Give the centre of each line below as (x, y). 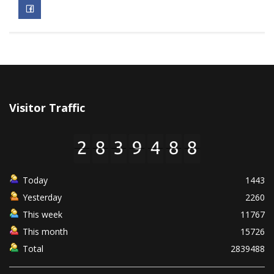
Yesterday (42, 198)
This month (45, 232)
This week (43, 215)
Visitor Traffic (47, 108)
